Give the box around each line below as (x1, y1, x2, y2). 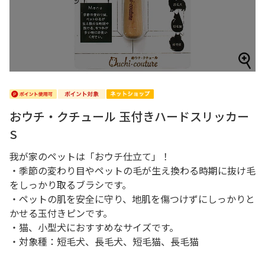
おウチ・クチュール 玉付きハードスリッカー (9, 108, 249, 125)
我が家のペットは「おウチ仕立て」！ (9, 149, 170, 163)
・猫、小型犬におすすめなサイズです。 (9, 220, 179, 234)
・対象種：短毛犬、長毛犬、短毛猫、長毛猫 (9, 234, 199, 248)
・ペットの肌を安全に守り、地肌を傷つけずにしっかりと (9, 192, 255, 206)
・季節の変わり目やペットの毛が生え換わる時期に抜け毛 (9, 163, 256, 177)
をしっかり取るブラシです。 (9, 177, 131, 192)
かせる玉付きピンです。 (9, 206, 112, 220)
